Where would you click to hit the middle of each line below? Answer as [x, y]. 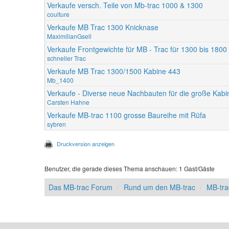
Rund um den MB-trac [159, 187]
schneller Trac [66, 58]
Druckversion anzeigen [86, 144]
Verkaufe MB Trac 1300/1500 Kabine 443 [114, 71]
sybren [56, 124]
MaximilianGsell [69, 36]
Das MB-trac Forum [81, 187]
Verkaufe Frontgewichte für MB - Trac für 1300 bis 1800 [137, 49]
